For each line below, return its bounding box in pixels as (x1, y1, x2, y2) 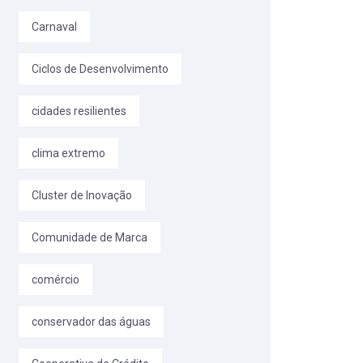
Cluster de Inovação (32, 189, 132, 203)
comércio (32, 273, 79, 287)
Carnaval (32, 20, 77, 34)
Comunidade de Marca (32, 231, 147, 245)
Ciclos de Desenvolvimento (32, 62, 169, 76)
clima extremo (32, 147, 105, 160)
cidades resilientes (32, 105, 126, 118)
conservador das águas (32, 315, 151, 329)
